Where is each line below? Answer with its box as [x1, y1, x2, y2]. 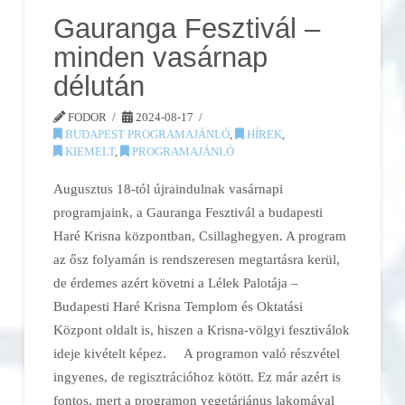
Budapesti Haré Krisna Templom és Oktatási [53, 298, 304, 315]
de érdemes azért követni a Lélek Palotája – [53, 275, 299, 291]
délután [53, 70, 146, 102]
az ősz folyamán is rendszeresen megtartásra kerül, [53, 251, 341, 268]
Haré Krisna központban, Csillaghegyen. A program [53, 228, 347, 244]
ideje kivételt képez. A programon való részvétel [53, 345, 341, 362]
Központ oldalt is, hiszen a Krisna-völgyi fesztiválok [53, 322, 351, 338]
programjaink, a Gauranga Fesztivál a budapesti [53, 204, 324, 221]
